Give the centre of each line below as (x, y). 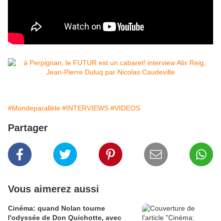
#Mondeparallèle (34, 108)
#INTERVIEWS (85, 108)
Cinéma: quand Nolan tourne (56, 208)
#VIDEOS (125, 108)
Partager (28, 128)
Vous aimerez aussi (54, 189)
